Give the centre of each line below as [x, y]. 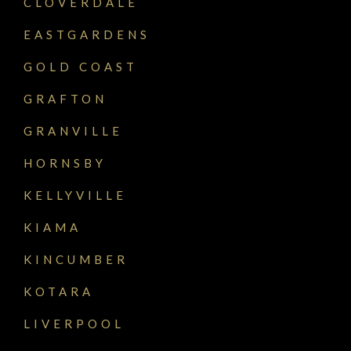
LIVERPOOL [74, 324]
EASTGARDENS [87, 35]
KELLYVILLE [75, 195]
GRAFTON [65, 99]
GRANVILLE [73, 131]
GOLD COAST [81, 67]
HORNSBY [65, 163]
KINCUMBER [76, 260]
